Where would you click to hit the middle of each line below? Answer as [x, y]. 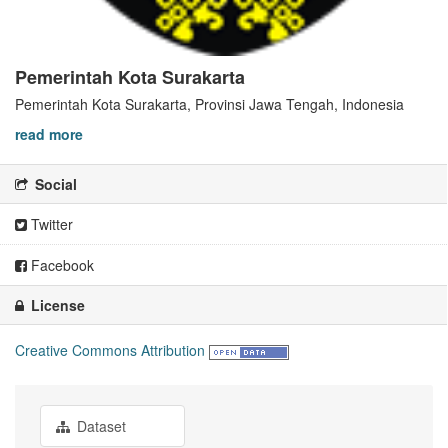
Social [54, 184]
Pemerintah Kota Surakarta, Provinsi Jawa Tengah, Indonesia [209, 104]
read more [49, 134]
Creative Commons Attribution [110, 350]
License [56, 305]
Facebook [60, 265]
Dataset [99, 426]
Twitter [50, 224]
